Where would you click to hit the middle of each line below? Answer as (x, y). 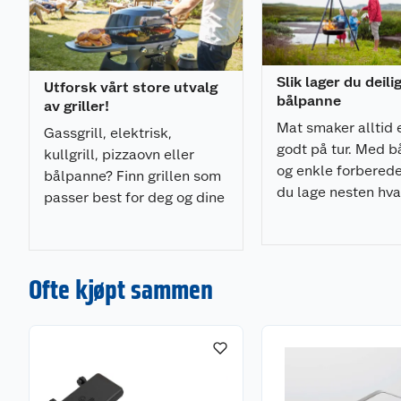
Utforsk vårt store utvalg (131, 87)
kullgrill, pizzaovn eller (119, 154)
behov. (65, 218)
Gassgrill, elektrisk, (108, 132)
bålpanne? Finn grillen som (132, 175)
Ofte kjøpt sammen (121, 289)
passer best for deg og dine (134, 197)
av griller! (77, 106)
